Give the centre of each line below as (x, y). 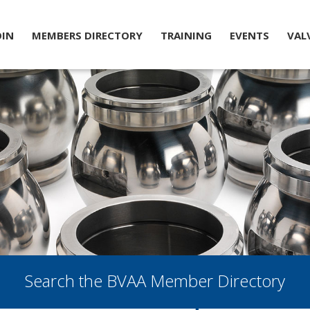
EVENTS (249, 35)
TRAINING (186, 35)
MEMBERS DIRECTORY (87, 35)
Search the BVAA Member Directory (155, 280)
